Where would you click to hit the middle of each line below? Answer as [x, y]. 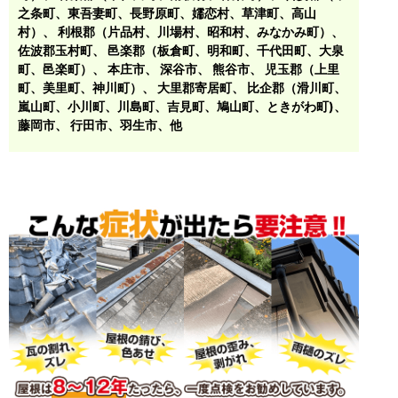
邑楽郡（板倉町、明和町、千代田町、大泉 [226, 50]
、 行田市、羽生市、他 [119, 124]
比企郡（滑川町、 [297, 87]
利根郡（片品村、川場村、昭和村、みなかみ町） [195, 31]
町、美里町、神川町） [80, 87]
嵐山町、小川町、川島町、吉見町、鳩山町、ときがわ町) [176, 106]
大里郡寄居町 [195, 87]
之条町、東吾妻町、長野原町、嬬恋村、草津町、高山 [167, 12]
